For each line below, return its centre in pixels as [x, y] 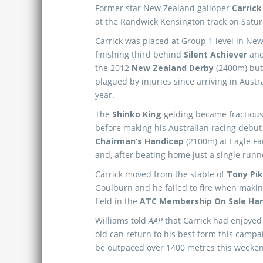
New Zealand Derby [173, 68]
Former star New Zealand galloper [163, 8]
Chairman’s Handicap [139, 141]
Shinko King [137, 114]
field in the [117, 201]
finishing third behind [139, 54]
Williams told [122, 220]
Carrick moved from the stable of [161, 174]
